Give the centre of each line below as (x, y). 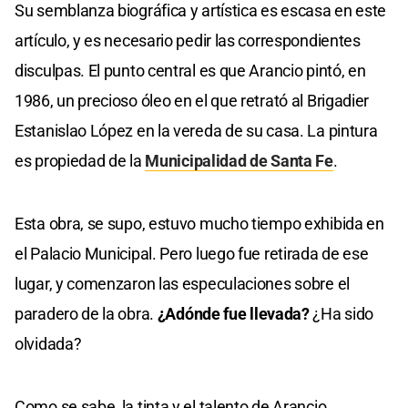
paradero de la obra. (86, 313)
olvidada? (48, 343)
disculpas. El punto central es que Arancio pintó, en (190, 70)
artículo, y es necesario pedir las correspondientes (188, 40)
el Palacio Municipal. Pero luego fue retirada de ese (192, 253)
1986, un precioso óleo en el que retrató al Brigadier (192, 100)
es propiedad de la (80, 160)
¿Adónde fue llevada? (233, 313)
